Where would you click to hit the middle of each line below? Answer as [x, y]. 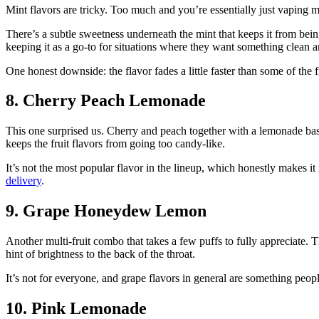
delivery [23, 181]
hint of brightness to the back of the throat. [100, 254]
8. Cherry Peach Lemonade [106, 101]
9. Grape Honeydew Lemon [106, 211]
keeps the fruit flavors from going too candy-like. [115, 144]
